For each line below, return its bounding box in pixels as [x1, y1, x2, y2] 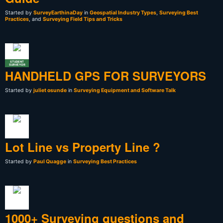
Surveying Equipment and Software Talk [74, 87, 176, 94]
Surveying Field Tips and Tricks [43, 15, 122, 22]
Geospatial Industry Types [90, 9, 156, 16]
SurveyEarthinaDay [33, 9, 83, 16]
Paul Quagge [33, 158, 66, 165]
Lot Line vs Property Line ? [5, 138, 160, 155]
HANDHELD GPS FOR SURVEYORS [5, 67, 206, 84]
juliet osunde [33, 87, 67, 94]
